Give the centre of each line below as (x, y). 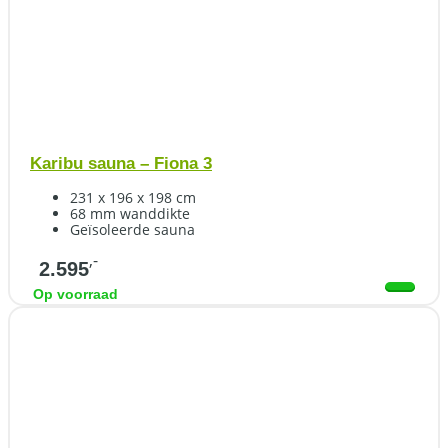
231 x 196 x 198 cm (133, 198)
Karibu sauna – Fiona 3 (121, 164)
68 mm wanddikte (130, 214)
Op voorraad (75, 294)
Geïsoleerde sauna (132, 230)
